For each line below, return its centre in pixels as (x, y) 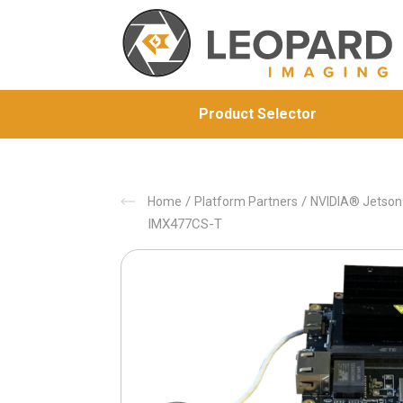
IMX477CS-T (185, 224)
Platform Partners (246, 201)
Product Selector (257, 114)
